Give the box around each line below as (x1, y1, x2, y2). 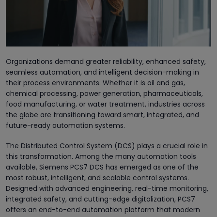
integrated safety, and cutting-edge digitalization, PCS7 (6, 194, 195, 204)
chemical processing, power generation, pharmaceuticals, (6, 88, 203, 98)
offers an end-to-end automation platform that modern (6, 204, 200, 215)
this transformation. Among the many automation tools (6, 151, 196, 161)
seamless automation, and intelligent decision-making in (6, 67, 199, 77)
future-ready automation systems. (6, 120, 125, 130)
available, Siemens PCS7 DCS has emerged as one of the (6, 162, 199, 172)
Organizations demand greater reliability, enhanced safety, (6, 56, 206, 66)
